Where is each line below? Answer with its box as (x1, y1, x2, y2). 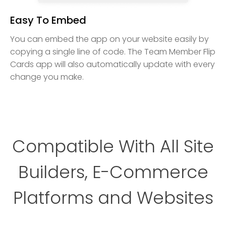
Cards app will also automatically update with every (10, 59, 215, 71)
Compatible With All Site (12, 134, 214, 159)
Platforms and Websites (13, 186, 213, 210)
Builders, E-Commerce (18, 160, 208, 185)
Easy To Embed (10, 13, 86, 28)
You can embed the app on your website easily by (10, 33, 209, 45)
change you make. (10, 71, 84, 83)
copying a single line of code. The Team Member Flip (10, 46, 215, 58)
